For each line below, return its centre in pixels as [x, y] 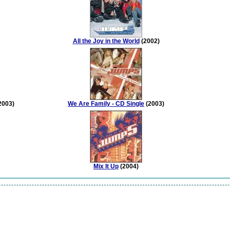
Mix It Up [106, 167]
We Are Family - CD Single [106, 104]
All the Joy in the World [106, 41]
